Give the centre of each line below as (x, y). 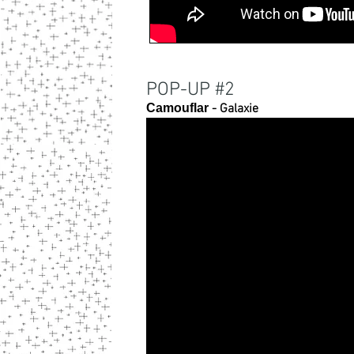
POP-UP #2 (190, 90)
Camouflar (177, 108)
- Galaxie (233, 109)
